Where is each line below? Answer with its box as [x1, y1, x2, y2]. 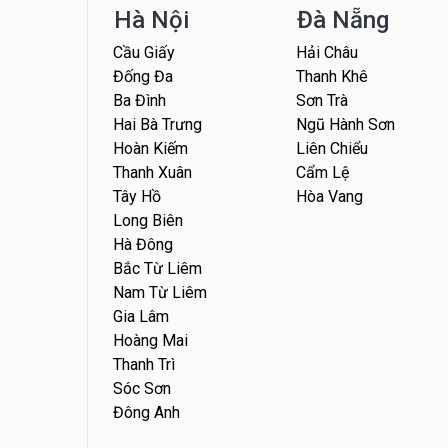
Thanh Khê [295, 67, 368, 87]
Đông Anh [113, 403, 180, 423]
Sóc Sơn [113, 379, 171, 399]
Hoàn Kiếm [113, 139, 188, 159]
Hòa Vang [295, 187, 363, 207]
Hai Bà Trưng [113, 115, 202, 135]
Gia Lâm [113, 307, 169, 327]
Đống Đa [113, 67, 173, 87]
